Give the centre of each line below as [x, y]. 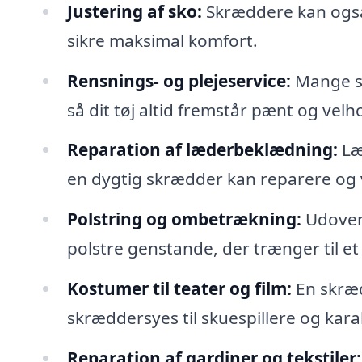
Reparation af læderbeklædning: [202, 150]
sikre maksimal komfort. [162, 40]
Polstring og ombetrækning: [184, 219]
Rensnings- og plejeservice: [179, 80]
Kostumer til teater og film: [179, 289]
